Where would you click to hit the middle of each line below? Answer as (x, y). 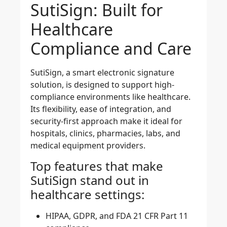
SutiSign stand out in (90, 180)
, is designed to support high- (118, 85)
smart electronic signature (123, 73)
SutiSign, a (51, 73)
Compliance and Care (111, 49)
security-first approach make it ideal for (106, 121)
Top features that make (97, 166)
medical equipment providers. (88, 146)
